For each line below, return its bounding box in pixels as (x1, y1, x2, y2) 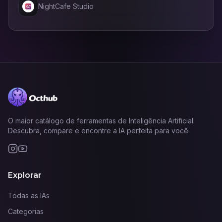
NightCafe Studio (38, 2, 94, 10)
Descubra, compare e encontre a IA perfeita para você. (8, 126, 190, 135)
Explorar (8, 170, 42, 180)
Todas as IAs (8, 191, 50, 200)
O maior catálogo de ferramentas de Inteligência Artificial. (8, 116, 195, 125)
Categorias (8, 207, 44, 216)
